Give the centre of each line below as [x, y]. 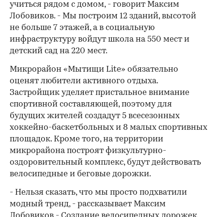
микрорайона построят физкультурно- [88, 151]
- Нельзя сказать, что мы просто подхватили [98, 193]
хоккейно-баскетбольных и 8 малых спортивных [108, 128]
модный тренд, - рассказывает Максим [88, 204]
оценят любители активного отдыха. [84, 81]
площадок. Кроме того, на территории [86, 139]
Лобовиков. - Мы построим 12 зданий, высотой [103, 16]
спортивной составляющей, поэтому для [92, 104]
